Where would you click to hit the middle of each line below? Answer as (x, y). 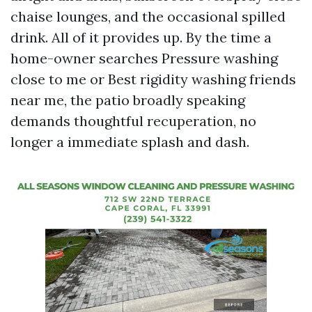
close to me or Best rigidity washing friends (153, 79)
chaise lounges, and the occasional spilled (148, 16)
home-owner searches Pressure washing (144, 58)
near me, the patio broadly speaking (128, 100)
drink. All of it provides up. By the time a (141, 37)
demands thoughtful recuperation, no (133, 121)
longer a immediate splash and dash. (130, 142)
